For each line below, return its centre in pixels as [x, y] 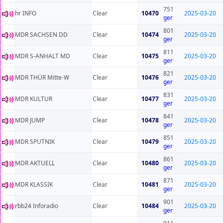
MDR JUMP [30, 120]
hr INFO [26, 13]
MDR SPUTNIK [35, 142]
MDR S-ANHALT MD [43, 56]
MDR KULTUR [34, 99]
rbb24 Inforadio [37, 206]
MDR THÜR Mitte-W [42, 78]
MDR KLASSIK [34, 185]
